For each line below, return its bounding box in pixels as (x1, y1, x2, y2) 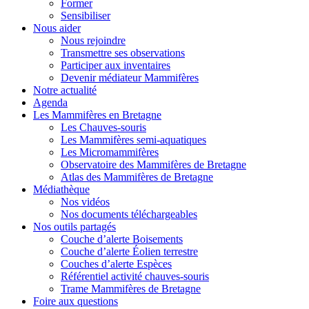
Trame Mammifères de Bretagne (61, 283, 201, 295)
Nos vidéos (61, 196, 110, 208)
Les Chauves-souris (61, 121, 146, 133)
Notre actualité (33, 84, 97, 96)
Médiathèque (33, 183, 90, 195)
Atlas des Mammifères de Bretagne (61, 171, 213, 183)
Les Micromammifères (61, 146, 159, 158)
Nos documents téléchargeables (61, 208, 197, 220)
